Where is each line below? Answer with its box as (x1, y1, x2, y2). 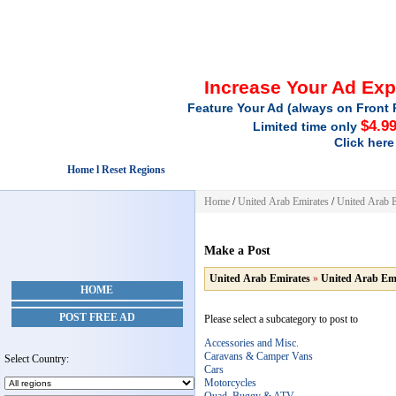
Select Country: (4, 353, 69, 365)
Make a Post (204, 244, 270, 257)
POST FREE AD (59, 311, 135, 324)
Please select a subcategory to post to (204, 313, 358, 325)
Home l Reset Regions (67, 164, 165, 176)
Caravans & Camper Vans (204, 350, 313, 362)
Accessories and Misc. (204, 337, 299, 349)
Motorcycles (204, 377, 256, 389)
